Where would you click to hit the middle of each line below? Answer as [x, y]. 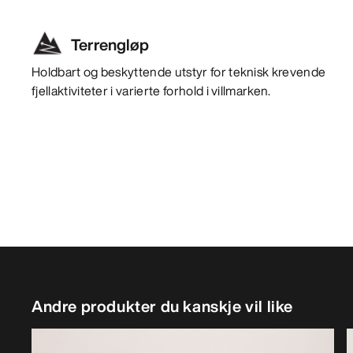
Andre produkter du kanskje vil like [162, 306]
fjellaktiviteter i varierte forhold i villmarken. [151, 90]
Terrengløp [110, 44]
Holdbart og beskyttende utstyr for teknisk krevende [179, 71]
